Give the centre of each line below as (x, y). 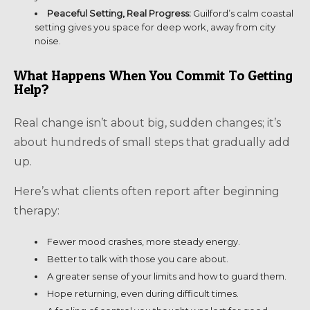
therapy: (37, 210)
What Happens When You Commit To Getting (153, 75)
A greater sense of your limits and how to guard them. (167, 276)
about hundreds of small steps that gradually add (152, 142)
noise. (48, 40)
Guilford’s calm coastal (243, 13)
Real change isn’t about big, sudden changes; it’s (147, 122)
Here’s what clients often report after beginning (147, 191)
